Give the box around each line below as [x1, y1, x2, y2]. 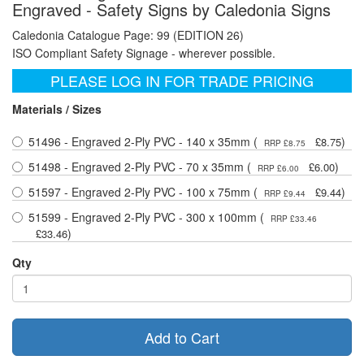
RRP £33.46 [268, 213, 317, 225]
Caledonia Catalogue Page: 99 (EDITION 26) [12, 27, 244, 44]
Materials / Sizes [12, 101, 102, 118]
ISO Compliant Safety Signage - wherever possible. [12, 45, 275, 62]
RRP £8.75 [262, 137, 308, 149]
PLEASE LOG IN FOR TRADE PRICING [50, 70, 314, 92]
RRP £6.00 [255, 162, 301, 175]
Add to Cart [145, 327, 219, 349]
